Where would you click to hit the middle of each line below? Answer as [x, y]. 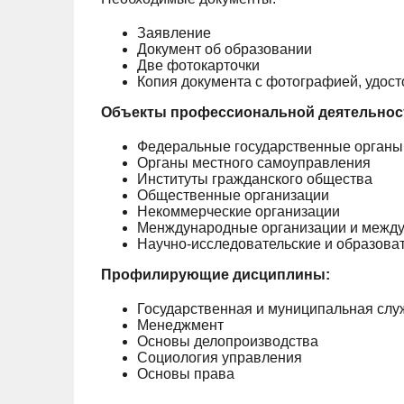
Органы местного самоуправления [254, 163]
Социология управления [220, 358]
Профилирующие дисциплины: [216, 275]
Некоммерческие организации [239, 211]
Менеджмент [180, 325]
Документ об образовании [225, 49]
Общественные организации [233, 195]
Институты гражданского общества [255, 179]
